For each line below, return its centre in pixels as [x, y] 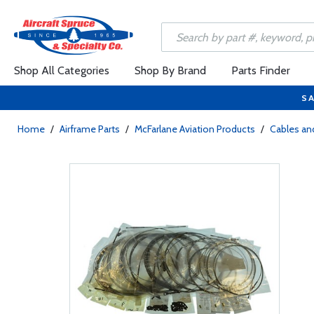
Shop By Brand [170, 70]
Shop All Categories [62, 70]
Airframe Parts [90, 129]
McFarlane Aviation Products [195, 129]
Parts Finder [261, 70]
